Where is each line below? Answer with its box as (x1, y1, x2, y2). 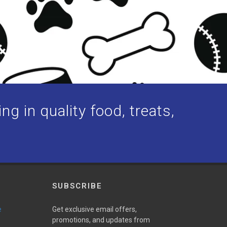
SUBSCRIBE (52, 181, 102, 191)
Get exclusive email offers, (52, 205, 137, 214)
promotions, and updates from (52, 216, 150, 224)
